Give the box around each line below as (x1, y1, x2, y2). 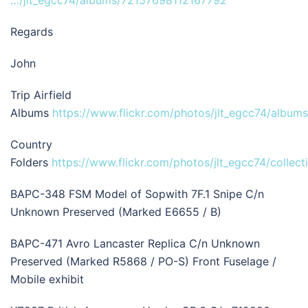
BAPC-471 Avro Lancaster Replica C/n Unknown (10, 236, 260, 251)
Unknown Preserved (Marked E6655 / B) (10, 205, 221, 219)
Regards (10, 25, 53, 39)
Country (10, 137, 52, 152)
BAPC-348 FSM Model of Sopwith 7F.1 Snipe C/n (10, 187, 264, 201)
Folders (10, 155, 52, 170)
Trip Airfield (10, 88, 71, 102)
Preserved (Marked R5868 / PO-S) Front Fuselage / (10, 254, 276, 269)
